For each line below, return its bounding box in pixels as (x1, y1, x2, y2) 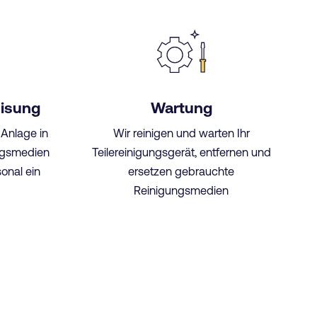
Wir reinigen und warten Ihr (113, 126, 250, 139)
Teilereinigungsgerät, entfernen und (91, 145, 271, 158)
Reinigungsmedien (134, 183, 229, 197)
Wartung (150, 99, 212, 117)
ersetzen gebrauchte (128, 164, 234, 178)
